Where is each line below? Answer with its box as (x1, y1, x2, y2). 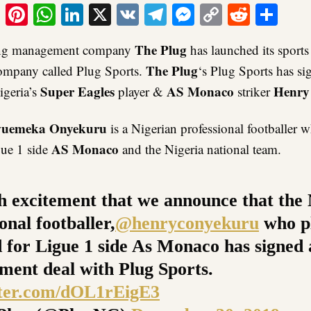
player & (115, 83, 167, 101)
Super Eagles (40, 82, 115, 101)
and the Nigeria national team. (119, 140, 281, 158)
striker (234, 83, 274, 101)
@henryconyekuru (115, 212, 259, 233)
